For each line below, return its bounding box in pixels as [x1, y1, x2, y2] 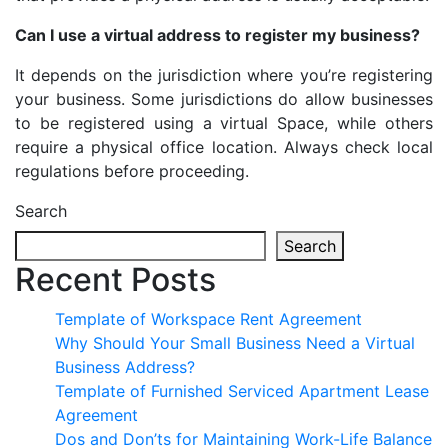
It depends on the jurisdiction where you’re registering [15, 65, 433, 86]
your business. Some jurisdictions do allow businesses [15, 89, 433, 110]
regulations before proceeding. [15, 161, 249, 182]
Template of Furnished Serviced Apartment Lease [55, 381, 429, 402]
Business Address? [55, 357, 195, 378]
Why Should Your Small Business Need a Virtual [55, 333, 415, 354]
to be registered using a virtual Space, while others [15, 113, 433, 134]
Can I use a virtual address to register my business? [15, 25, 420, 46]
